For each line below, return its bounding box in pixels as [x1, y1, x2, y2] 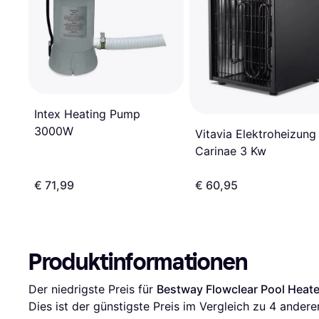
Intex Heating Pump [34, 106, 140, 121]
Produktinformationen [28, 248, 248, 276]
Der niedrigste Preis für [28, 281, 157, 296]
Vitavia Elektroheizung [195, 127, 316, 142]
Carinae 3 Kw [195, 144, 266, 159]
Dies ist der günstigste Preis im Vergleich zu [28, 298, 269, 313]
